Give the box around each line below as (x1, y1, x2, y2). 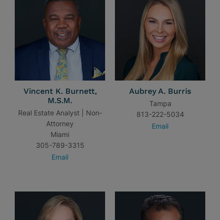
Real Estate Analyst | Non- (18, 109, 102, 117)
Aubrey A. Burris (129, 86, 191, 96)
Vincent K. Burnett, (23, 86, 97, 96)
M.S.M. (48, 96, 72, 105)
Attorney (46, 119, 74, 128)
